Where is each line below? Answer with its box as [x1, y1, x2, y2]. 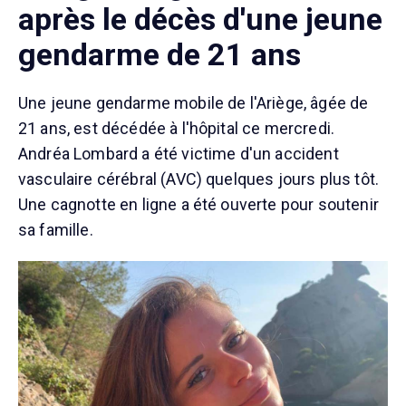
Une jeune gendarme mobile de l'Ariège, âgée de [18, 93, 369, 112]
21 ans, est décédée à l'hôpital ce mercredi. [18, 119, 335, 138]
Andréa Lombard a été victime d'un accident [18, 144, 339, 163]
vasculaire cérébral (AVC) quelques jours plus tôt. [18, 169, 380, 188]
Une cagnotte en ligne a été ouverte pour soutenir [18, 195, 379, 214]
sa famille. [18, 220, 93, 239]
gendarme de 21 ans [18, 36, 301, 72]
